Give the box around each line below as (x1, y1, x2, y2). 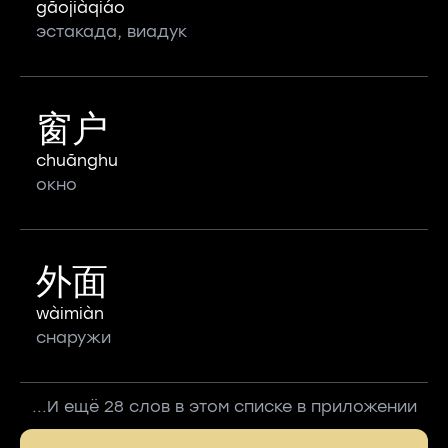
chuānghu (36, 151, 118, 170)
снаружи (36, 328, 111, 347)
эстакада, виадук (36, 22, 187, 41)
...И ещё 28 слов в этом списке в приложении (31, 397, 417, 416)
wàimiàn (36, 304, 104, 323)
